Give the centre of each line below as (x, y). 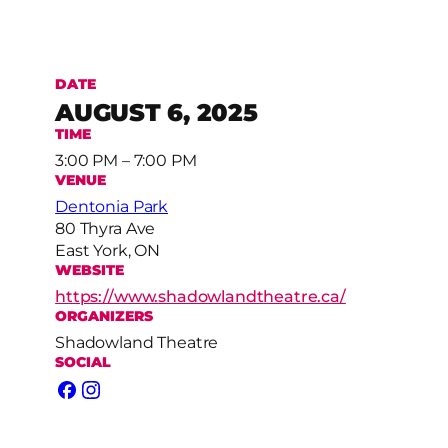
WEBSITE (90, 270)
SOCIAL (83, 362)
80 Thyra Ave (105, 229)
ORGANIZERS (104, 316)
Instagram (119, 400)
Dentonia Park (112, 207)
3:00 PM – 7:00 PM (126, 161)
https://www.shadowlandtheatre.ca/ (200, 297)
